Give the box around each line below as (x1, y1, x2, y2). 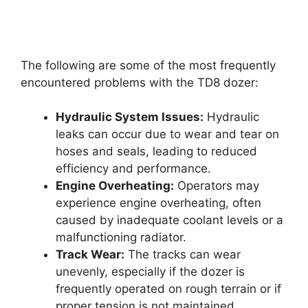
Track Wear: (56, 247, 124, 262)
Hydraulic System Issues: (56, 110, 203, 124)
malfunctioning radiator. (56, 230, 186, 245)
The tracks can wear (124, 247, 241, 262)
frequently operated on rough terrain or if (56, 282, 281, 296)
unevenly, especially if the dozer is (56, 265, 245, 279)
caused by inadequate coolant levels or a (56, 213, 283, 228)
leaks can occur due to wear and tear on (56, 127, 279, 142)
